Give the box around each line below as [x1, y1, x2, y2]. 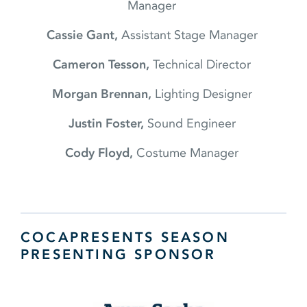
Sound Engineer [143, 116, 239, 132]
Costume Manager [136, 145, 242, 161]
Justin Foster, [68, 116, 144, 132]
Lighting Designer [151, 86, 256, 102]
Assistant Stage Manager [121, 27, 261, 43]
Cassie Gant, [46, 27, 121, 43]
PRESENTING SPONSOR [21, 246, 217, 263]
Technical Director [153, 57, 254, 73]
